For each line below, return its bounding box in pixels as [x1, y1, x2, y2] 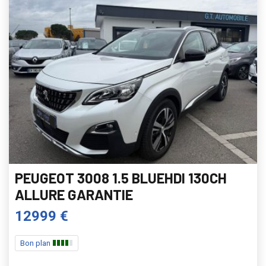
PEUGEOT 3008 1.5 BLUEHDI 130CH [15, 169, 227, 187]
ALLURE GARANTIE [15, 186, 133, 204]
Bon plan [20, 239, 52, 248]
